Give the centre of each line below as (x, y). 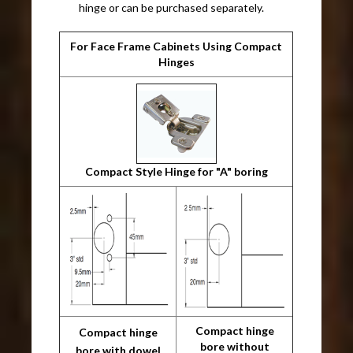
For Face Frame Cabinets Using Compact (176, 46)
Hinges (176, 61)
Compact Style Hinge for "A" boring (176, 171)
